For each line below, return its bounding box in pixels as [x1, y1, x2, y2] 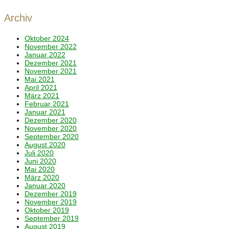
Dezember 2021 [25, 59, 77, 67]
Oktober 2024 [25, 34, 69, 42]
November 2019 [25, 198, 77, 206]
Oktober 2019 [25, 206, 69, 214]
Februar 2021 [25, 100, 69, 108]
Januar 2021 [25, 108, 65, 116]
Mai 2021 [25, 75, 55, 83]
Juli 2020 [25, 149, 54, 157]
